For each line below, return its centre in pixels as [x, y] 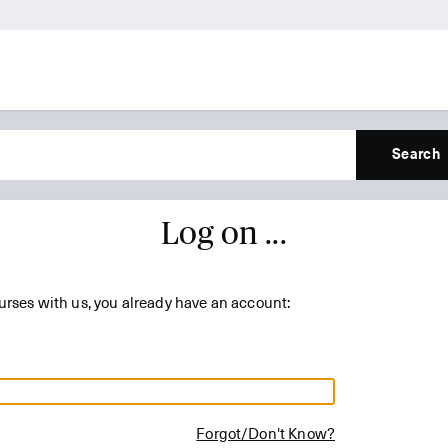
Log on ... [224, 233]
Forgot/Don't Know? [265, 435]
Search [416, 155]
